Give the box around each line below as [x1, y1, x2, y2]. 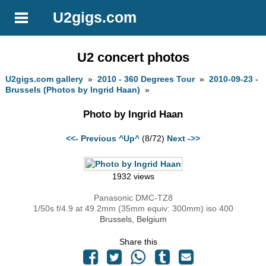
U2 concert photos [77, 49, 189, 65]
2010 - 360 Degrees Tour [97, 74, 195, 84]
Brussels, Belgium [99, 214, 167, 224]
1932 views [112, 172, 154, 182]
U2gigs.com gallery [5, 74, 84, 84]
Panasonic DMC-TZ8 [93, 193, 173, 203]
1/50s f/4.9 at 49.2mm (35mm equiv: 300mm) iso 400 [33, 204, 233, 214]
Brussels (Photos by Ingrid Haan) [5, 85, 141, 95]
